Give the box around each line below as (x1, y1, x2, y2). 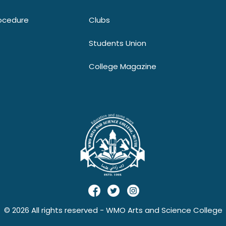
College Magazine (89, 61, 156, 72)
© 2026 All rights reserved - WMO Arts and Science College (4, 204, 222, 215)
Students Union (89, 37, 146, 48)
